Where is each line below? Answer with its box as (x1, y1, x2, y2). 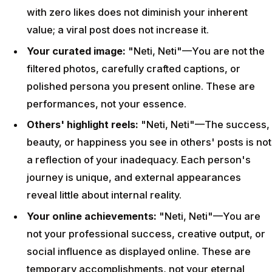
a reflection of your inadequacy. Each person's (27, 154, 251, 166)
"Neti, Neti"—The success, (138, 118, 270, 131)
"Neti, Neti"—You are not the (126, 44, 265, 57)
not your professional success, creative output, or (27, 228, 265, 240)
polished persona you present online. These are (27, 80, 255, 92)
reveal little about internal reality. (27, 189, 182, 202)
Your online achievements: (27, 210, 157, 222)
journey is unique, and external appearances (27, 171, 241, 184)
